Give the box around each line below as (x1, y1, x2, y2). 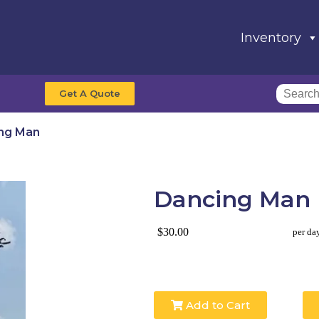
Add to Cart (182, 298, 250, 313)
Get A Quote (58, 88, 120, 100)
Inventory (241, 29, 302, 46)
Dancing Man (153, 185, 310, 214)
